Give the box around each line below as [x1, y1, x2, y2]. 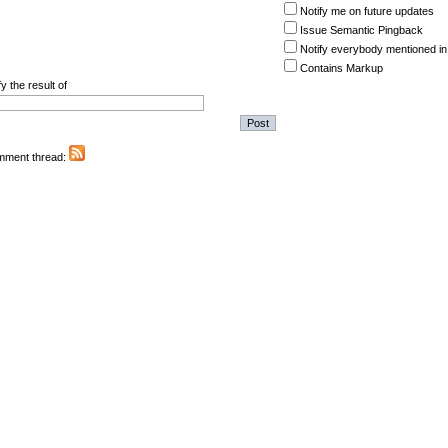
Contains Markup [300, 61, 383, 74]
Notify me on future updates [300, 4, 434, 17]
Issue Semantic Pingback [300, 23, 423, 36]
